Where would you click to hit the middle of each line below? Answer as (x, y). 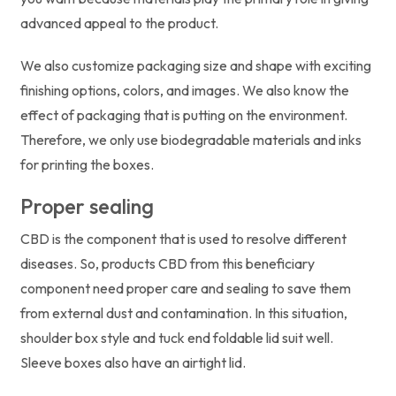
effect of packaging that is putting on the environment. (184, 114)
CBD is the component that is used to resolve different (183, 238)
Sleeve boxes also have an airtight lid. (133, 362)
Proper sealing (87, 206)
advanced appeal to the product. (119, 23)
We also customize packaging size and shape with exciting (196, 65)
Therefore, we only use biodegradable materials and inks (191, 139)
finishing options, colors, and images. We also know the (185, 90)
